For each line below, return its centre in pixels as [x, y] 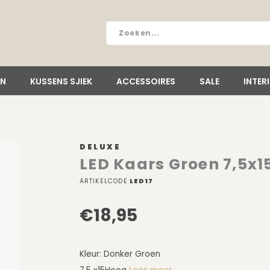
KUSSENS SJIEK [61, 81]
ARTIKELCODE [104, 181]
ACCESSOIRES [146, 81]
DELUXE [100, 147]
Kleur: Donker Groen [120, 254]
